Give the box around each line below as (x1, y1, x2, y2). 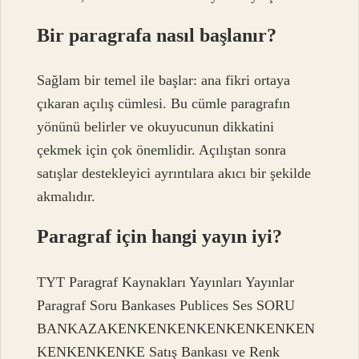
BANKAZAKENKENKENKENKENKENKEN (37, 320, 316, 337)
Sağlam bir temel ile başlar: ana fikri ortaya (37, 72, 291, 89)
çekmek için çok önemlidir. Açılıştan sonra (37, 142, 287, 159)
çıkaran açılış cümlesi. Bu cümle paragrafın (37, 95, 291, 112)
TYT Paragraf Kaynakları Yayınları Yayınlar (37, 273, 295, 290)
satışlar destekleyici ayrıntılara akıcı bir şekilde (37, 165, 312, 182)
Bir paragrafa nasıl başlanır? (37, 24, 277, 46)
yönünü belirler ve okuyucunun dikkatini (37, 119, 275, 135)
